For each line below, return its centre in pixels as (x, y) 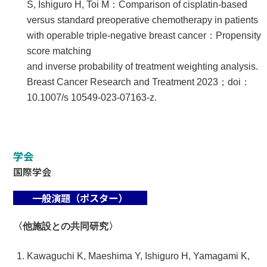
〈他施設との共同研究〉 (65, 226)
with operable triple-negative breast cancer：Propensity (144, 35)
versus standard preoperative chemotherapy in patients (143, 20)
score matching (59, 51)
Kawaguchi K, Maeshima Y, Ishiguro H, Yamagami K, (139, 256)
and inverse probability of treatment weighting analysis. (143, 66)
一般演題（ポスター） (80, 198)
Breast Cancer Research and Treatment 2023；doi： (139, 82)
